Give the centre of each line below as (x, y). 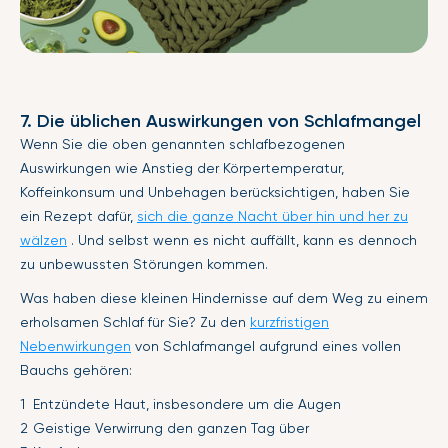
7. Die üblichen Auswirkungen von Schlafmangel (220, 120)
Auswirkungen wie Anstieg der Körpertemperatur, (182, 167)
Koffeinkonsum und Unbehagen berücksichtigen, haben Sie (215, 191)
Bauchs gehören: (76, 369)
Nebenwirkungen (75, 345)
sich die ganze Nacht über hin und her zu (272, 215)
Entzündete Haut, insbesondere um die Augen (187, 403)
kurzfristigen (289, 321)
